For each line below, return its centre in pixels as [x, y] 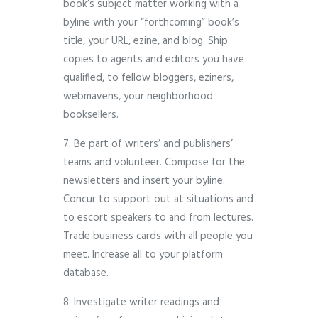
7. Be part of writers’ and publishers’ [148, 144]
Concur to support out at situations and [158, 200]
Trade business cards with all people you [158, 237]
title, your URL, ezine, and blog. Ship [146, 42]
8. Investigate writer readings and [141, 303]
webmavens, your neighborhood [138, 97]
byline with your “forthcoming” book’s [151, 23]
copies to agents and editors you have [154, 60]
